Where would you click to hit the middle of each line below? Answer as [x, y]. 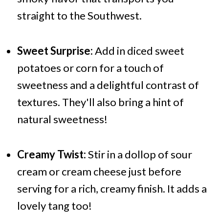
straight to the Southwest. [79, 16]
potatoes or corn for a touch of [90, 68]
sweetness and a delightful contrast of [108, 85]
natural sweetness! [62, 119]
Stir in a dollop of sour [139, 154]
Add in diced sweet [138, 51]
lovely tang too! [54, 206]
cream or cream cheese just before [99, 172]
